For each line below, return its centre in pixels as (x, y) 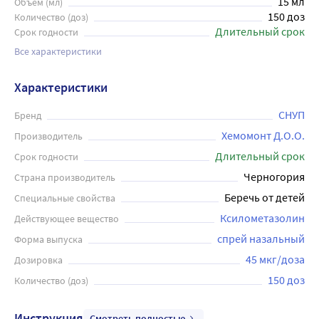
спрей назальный (261, 239)
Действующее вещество (67, 219)
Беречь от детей (265, 197)
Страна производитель (65, 177)
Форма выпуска (48, 239)
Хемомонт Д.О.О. (263, 135)
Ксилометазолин (262, 218)
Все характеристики (58, 51)
